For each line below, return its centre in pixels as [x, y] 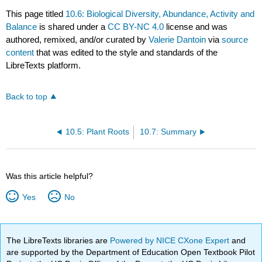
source [235, 40]
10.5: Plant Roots [98, 132]
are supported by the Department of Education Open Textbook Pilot [131, 252]
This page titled [36, 14]
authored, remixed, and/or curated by [77, 40]
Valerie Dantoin [177, 40]
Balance [22, 27]
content [20, 53]
